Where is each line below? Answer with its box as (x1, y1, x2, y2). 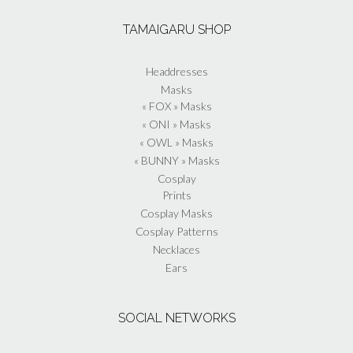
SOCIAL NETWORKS (117, 310, 236, 325)
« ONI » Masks (142, 117, 211, 131)
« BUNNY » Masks (133, 153, 220, 167)
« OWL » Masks (139, 135, 214, 149)
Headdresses (145, 64, 208, 78)
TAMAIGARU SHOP (122, 21, 231, 37)
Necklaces (153, 242, 200, 256)
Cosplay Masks (140, 206, 213, 220)
